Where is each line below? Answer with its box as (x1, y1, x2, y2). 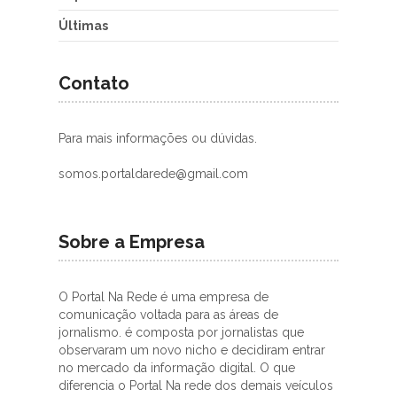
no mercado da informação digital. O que (58, 361, 295, 375)
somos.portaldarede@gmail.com (58, 167, 248, 181)
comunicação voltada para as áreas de (58, 307, 278, 322)
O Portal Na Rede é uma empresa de (58, 290, 269, 304)
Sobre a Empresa (58, 231, 205, 253)
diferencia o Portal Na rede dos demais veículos (58, 378, 333, 393)
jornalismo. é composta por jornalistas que (58, 325, 304, 339)
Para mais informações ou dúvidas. (58, 131, 257, 145)
